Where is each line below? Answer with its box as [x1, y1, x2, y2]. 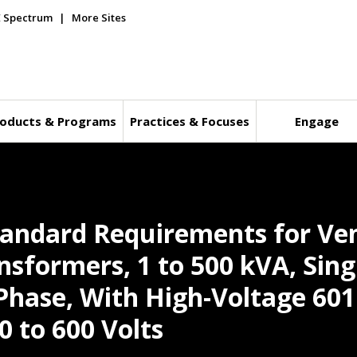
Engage [295, 113, 339, 129]
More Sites [72, 10, 126, 25]
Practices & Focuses [129, 113, 249, 129]
